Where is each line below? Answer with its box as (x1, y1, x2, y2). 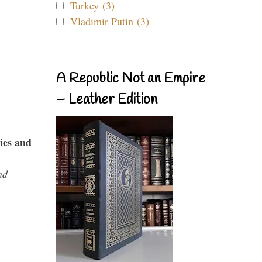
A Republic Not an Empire (56, 70, 205, 88)
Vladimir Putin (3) (70, 14, 149, 28)
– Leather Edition (56, 91, 157, 109)
